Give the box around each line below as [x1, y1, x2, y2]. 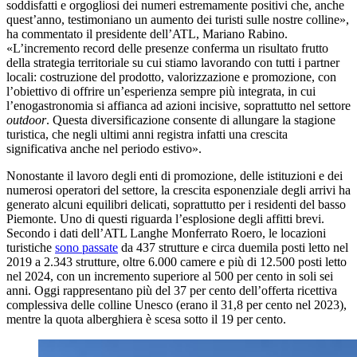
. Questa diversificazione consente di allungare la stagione [46, 113, 335, 127]
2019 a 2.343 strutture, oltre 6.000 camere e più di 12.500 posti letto [6, 255, 347, 269]
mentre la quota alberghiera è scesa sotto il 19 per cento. [6, 312, 286, 327]
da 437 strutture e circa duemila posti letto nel [118, 241, 348, 255]
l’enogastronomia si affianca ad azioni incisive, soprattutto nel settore [6, 99, 351, 113]
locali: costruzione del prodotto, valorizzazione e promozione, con [6, 70, 336, 84]
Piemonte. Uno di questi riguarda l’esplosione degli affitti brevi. [6, 212, 324, 226]
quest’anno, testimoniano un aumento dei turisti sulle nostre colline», [6, 13, 349, 27]
